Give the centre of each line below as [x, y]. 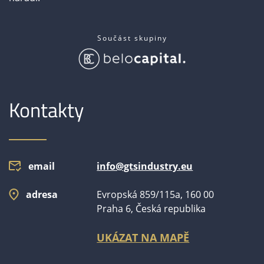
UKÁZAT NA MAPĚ [143, 237]
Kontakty [46, 109]
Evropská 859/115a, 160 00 [156, 194]
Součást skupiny [132, 38]
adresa [42, 194]
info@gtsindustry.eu [145, 166]
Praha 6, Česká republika [151, 208]
